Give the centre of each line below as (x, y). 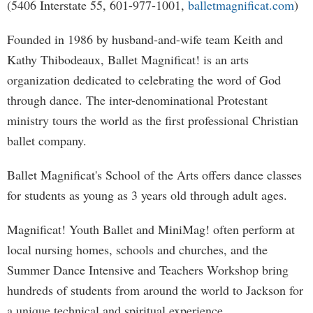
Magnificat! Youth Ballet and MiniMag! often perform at (151, 229)
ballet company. (47, 140)
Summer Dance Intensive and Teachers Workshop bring (148, 270)
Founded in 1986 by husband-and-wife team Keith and (145, 39)
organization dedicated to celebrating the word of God (144, 80)
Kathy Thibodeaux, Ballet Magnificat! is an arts (128, 59)
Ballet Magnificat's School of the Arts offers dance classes (154, 175)
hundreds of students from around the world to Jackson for (155, 290)
